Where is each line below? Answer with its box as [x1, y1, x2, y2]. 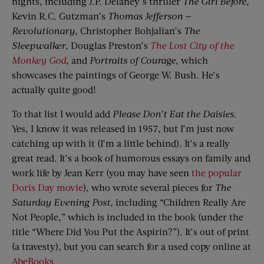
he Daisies [190, 108, 234, 120]
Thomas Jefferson [108, 10, 185, 22]
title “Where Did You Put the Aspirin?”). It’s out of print [12, 226, 249, 237]
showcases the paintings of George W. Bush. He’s [12, 69, 220, 81]
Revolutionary [12, 25, 75, 37]
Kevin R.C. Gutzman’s [12, 10, 108, 22]
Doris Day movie [12, 181, 83, 193]
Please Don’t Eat [113, 108, 186, 120]
